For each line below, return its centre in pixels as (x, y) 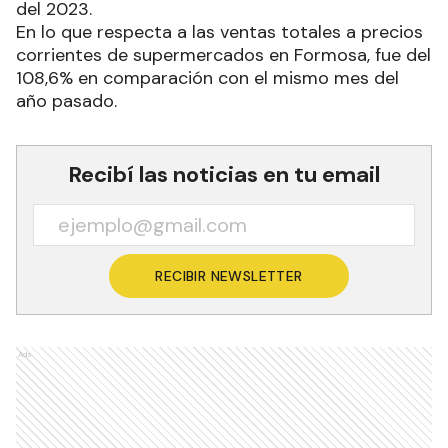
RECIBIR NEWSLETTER (229, 275)
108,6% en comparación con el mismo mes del (207, 77)
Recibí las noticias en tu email (224, 174)
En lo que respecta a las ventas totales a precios (219, 31)
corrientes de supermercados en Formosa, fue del (223, 54)
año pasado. (66, 100)
